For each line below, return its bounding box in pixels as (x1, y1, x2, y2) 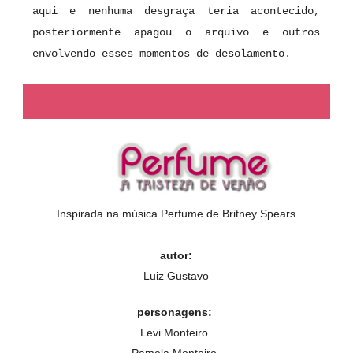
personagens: (136, 306, 212, 319)
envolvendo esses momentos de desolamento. (32, 47, 291, 61)
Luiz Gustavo (143, 269, 209, 283)
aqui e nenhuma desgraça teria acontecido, (32, 5, 320, 18)
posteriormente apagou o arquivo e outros (32, 26, 320, 39)
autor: (160, 249, 192, 262)
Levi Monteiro (140, 326, 208, 340)
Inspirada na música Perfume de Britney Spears (57, 207, 295, 221)
